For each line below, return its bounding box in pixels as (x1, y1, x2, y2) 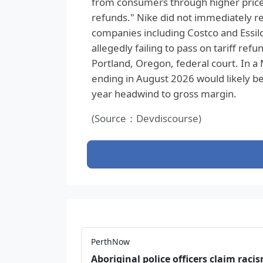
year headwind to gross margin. (91, 86, 237, 100)
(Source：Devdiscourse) (91, 111, 201, 125)
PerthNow (91, 235, 130, 247)
